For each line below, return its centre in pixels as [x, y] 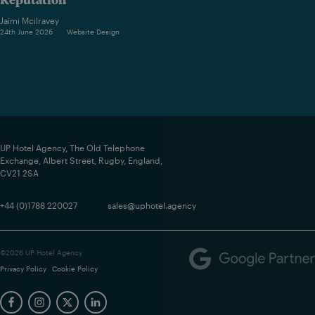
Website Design [93, 32]
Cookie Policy [75, 269]
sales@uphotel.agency [152, 205]
